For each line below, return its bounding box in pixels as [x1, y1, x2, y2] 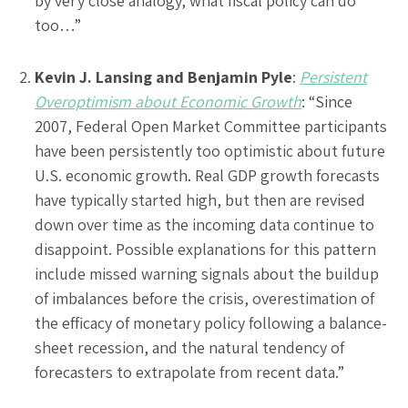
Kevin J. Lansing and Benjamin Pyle [35, 66, 292, 87]
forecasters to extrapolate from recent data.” [35, 361, 344, 382]
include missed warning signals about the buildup [35, 262, 379, 284]
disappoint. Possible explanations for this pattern [35, 238, 376, 260]
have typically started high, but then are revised [35, 189, 365, 210]
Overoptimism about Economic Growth [35, 90, 301, 112]
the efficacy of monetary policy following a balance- [35, 311, 387, 333]
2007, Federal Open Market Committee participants [35, 115, 387, 137]
